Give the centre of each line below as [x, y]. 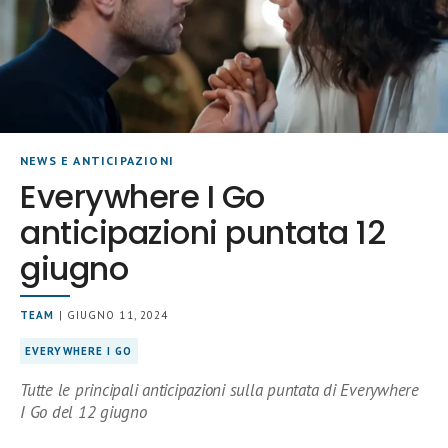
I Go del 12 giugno [83, 411]
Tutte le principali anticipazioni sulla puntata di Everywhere [219, 389]
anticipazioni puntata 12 [203, 232]
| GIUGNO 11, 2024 [111, 314]
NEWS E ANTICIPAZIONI [97, 160]
